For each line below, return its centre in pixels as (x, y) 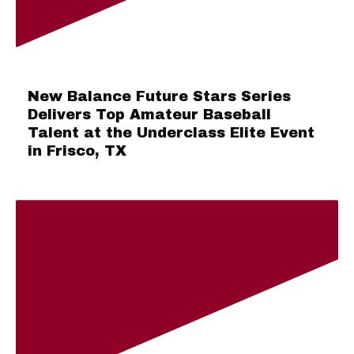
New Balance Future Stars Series (159, 97)
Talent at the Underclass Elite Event (171, 133)
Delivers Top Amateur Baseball (149, 115)
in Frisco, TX (77, 151)
